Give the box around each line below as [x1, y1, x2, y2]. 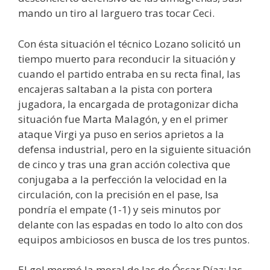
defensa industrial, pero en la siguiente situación [18, 142, 251, 156]
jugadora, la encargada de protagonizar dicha [18, 96, 239, 111]
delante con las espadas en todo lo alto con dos [18, 217, 243, 231]
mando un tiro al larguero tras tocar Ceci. [18, 6, 215, 20]
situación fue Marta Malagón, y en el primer [18, 111, 228, 126]
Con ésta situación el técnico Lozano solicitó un [18, 36, 240, 51]
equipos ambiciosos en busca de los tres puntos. [18, 232, 250, 246]
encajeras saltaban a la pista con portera [18, 81, 213, 96]
